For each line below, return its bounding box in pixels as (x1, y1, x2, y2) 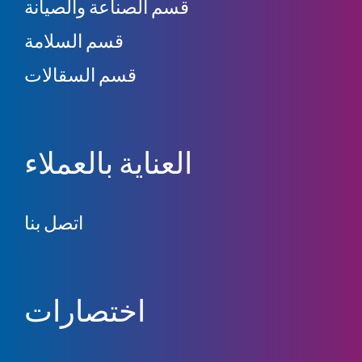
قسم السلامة (24, 29, 124, 53)
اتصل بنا (24, 211, 83, 234)
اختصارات (24, 292, 145, 329)
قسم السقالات (24, 63, 137, 86)
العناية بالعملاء (24, 144, 192, 181)
